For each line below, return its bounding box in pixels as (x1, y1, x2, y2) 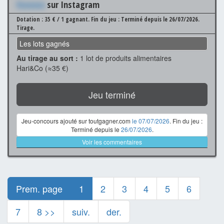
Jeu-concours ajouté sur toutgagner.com (21, 116, 132, 125)
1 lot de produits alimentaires (78, 52, 171, 63)
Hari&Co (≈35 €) (16, 62, 68, 73)
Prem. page (16, 181, 62, 195)
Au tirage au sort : (16, 52, 78, 63)
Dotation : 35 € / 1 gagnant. (16, 14, 91, 23)
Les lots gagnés (19, 38, 69, 48)
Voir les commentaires (82, 137, 142, 146)
